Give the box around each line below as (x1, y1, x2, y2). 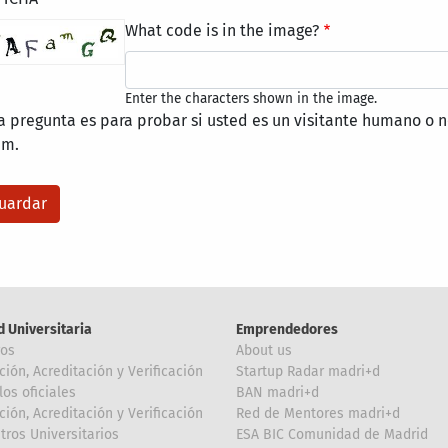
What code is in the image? (125, 21, 319, 40)
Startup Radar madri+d (236, 363, 380, 380)
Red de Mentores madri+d (236, 405, 400, 422)
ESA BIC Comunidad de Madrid (236, 426, 428, 443)
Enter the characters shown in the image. (125, 90, 377, 107)
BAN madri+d (236, 384, 319, 401)
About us (236, 342, 292, 359)
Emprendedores (236, 321, 338, 338)
